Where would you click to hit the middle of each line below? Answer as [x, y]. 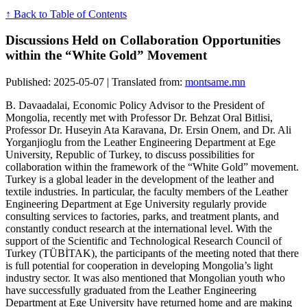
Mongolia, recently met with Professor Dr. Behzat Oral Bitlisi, [139, 118]
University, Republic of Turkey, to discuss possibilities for [130, 155]
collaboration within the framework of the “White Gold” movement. [152, 167]
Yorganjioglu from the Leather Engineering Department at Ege [140, 143]
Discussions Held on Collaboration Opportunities [143, 40]
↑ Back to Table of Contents [66, 14]
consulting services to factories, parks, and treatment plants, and [142, 217]
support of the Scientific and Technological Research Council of [144, 241]
